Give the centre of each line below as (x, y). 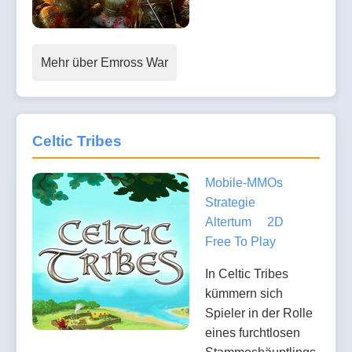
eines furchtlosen (253, 333)
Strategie (230, 203)
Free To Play (240, 242)
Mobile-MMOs (244, 183)
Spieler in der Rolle (259, 313)
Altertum (228, 222)
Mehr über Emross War (104, 63)
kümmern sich (244, 294)
